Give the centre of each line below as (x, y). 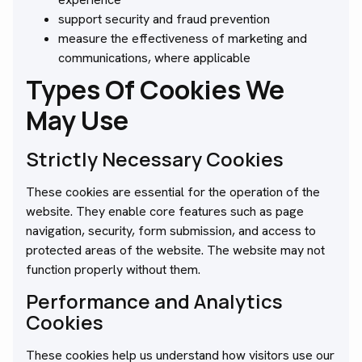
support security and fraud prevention (164, 19)
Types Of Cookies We (155, 90)
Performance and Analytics (154, 301)
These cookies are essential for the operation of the (173, 192)
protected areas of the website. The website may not (175, 250)
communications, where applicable (154, 58)
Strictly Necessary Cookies (155, 159)
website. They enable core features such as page (165, 212)
